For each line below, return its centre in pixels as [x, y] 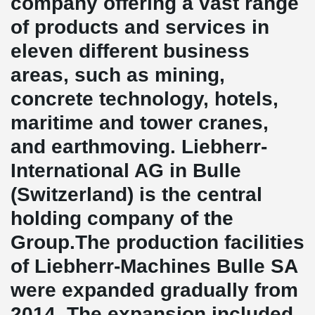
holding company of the [122, 218]
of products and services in [140, 27]
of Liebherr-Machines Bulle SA [154, 266]
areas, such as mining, [118, 75]
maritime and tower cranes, [140, 123]
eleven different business [130, 51]
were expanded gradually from [154, 290]
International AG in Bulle [126, 171]
